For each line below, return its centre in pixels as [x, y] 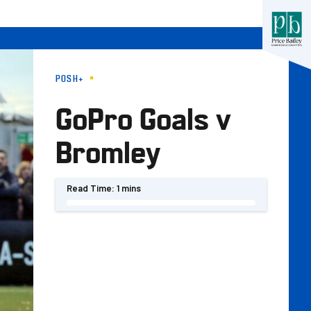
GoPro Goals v [143, 117]
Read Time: [91, 188]
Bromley [108, 150]
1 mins [129, 188]
